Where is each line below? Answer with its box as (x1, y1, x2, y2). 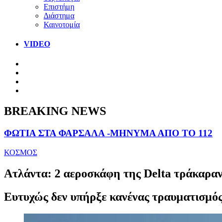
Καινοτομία (44, 20, 80, 29)
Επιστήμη (44, 2, 74, 11)
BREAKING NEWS (4, 105, 106, 118)
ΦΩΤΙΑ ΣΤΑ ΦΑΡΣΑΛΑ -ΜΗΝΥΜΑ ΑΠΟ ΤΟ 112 (4, 128, 213, 139)
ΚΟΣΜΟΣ (4, 148, 37, 157)
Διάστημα (44, 11, 74, 20)
